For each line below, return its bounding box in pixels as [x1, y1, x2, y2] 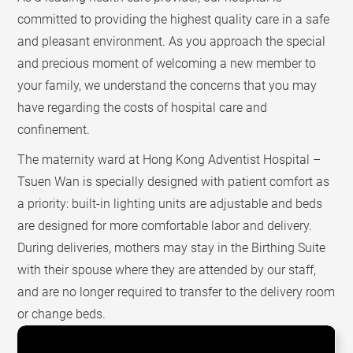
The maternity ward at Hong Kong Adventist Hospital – [17, 152, 321, 167]
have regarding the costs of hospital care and [17, 100, 268, 115]
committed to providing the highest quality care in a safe [17, 12, 330, 27]
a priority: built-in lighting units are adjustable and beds [17, 196, 323, 211]
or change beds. [17, 307, 106, 321]
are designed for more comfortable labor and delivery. [17, 218, 313, 233]
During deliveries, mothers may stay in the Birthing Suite [17, 240, 326, 255]
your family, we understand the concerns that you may [17, 78, 318, 93]
